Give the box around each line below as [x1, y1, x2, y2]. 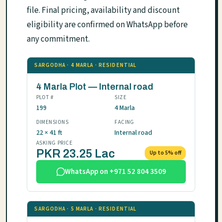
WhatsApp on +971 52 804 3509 [64, 166, 166, 177]
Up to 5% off [149, 149, 181, 158]
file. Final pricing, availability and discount [27, 4, 180, 17]
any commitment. [27, 33, 90, 46]
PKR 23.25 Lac [36, 147, 115, 160]
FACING [114, 118, 134, 126]
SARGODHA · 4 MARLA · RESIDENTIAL [34, 61, 137, 69]
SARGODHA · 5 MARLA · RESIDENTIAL [34, 205, 137, 213]
